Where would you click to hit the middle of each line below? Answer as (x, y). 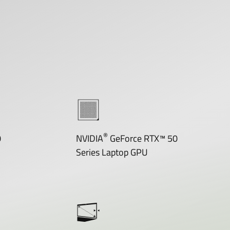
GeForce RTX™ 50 (142, 139)
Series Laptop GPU (112, 152)
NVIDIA (89, 139)
